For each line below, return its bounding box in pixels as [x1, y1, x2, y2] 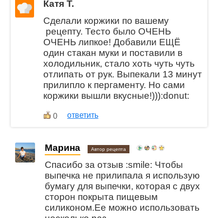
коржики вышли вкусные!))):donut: [43, 91, 190, 101]
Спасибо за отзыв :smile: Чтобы [45, 159, 183, 170]
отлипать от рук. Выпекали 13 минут [43, 69, 202, 80]
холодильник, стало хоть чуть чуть [43, 58, 195, 69]
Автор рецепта [91, 146, 127, 152]
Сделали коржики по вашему [43, 16, 169, 26]
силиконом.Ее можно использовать [45, 202, 200, 213]
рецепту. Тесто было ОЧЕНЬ [43, 26, 171, 37]
